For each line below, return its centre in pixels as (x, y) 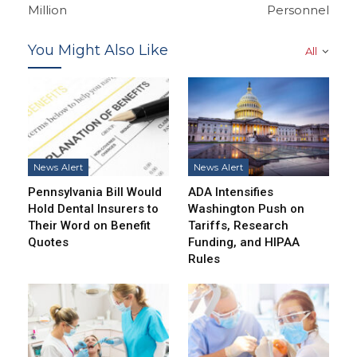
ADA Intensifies (231, 192)
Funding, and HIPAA (244, 242)
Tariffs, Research (238, 225)
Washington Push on (246, 208)
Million (47, 10)
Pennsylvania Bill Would (95, 192)
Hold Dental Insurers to (93, 208)
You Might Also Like (98, 50)
